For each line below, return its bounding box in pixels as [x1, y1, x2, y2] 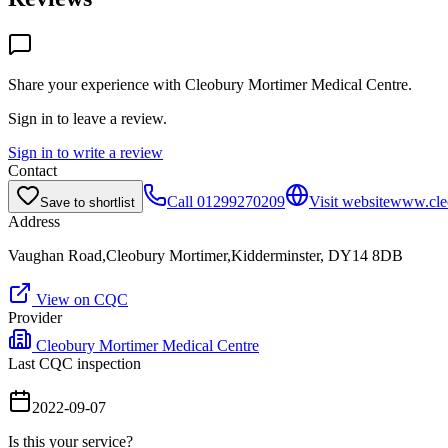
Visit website [309, 192, 390, 210]
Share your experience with [8, 75, 185, 93]
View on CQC [32, 290, 128, 308]
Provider [8, 308, 62, 326]
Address [8, 212, 60, 230]
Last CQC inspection [8, 354, 141, 372]
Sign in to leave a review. [8, 109, 167, 127]
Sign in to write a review [8, 143, 163, 161]
